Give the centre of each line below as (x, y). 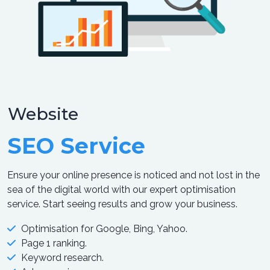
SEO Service (76, 146)
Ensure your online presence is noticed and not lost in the (133, 175)
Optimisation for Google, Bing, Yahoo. (104, 228)
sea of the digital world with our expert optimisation (121, 189)
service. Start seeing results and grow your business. (122, 204)
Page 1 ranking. (54, 243)
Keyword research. (62, 257)
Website (43, 114)
